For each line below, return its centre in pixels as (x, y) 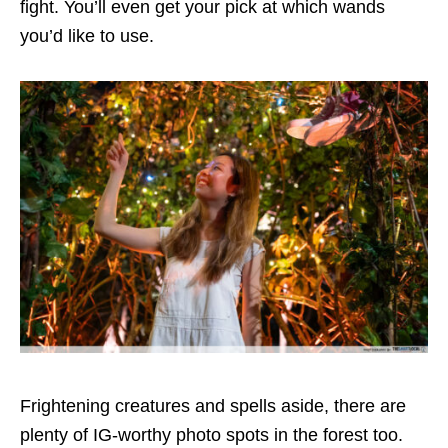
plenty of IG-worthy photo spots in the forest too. (211, 434)
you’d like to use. (89, 35)
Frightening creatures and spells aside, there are (213, 405)
